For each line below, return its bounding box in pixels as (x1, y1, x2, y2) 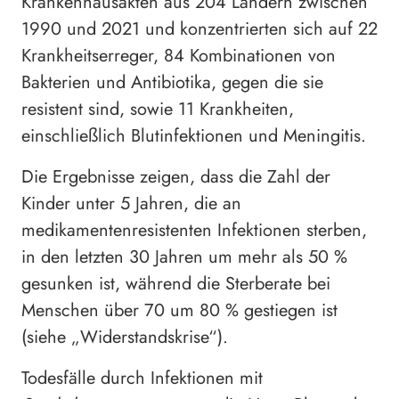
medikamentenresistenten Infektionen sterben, (21, 217, 367, 244)
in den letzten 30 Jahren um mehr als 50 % (21, 244, 347, 271)
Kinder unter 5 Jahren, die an (21, 191, 241, 217)
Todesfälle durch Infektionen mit (21, 365, 263, 392)
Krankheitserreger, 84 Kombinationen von (21, 43, 336, 69)
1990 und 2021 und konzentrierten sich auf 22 (21, 16, 378, 43)
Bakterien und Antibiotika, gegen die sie (21, 69, 323, 96)
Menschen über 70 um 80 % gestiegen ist (21, 297, 338, 324)
